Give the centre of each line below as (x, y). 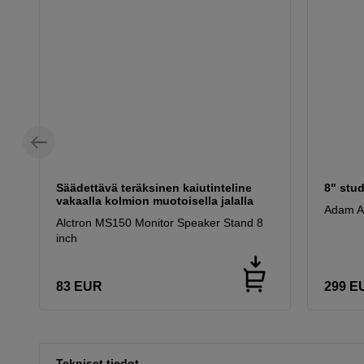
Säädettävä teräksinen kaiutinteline (154, 188)
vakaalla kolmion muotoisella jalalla (155, 201)
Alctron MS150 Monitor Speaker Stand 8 (160, 223)
